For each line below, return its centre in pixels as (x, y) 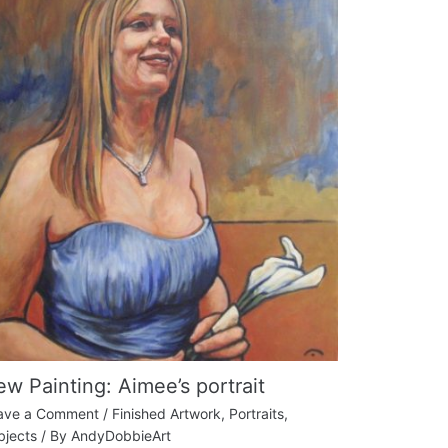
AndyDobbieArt (121, 435)
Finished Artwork (167, 413)
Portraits (257, 413)
